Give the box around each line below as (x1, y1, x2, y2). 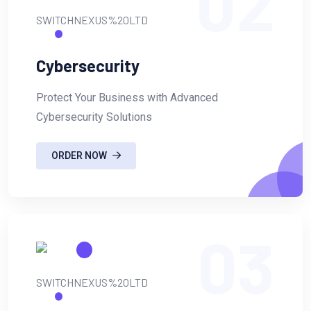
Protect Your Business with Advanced (36, 90, 218, 104)
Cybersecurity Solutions (36, 110, 152, 124)
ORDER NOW (51, 150, 107, 162)
